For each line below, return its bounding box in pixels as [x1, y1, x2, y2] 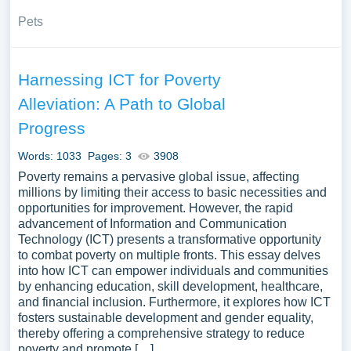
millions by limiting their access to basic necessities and [17, 186, 327, 199]
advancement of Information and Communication [17, 217, 287, 230]
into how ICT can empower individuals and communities [17, 264, 328, 277]
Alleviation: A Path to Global [17, 95, 226, 113]
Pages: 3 [87, 150, 132, 162]
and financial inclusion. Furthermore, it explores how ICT [17, 295, 331, 309]
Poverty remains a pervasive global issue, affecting [17, 170, 299, 183]
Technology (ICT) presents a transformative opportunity [17, 233, 321, 246]
